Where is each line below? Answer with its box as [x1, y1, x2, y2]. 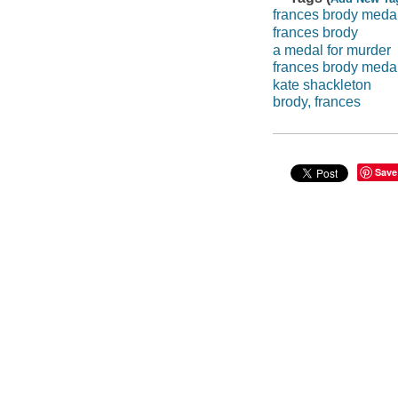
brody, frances [272, 94, 361, 110]
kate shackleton [272, 76, 371, 92]
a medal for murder [272, 42, 391, 58]
